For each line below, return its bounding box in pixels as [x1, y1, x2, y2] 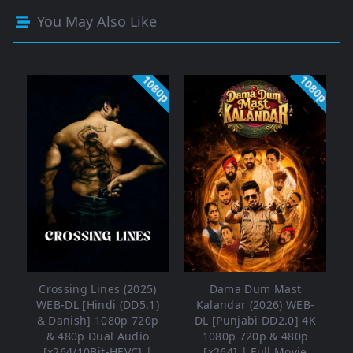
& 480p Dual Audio [46, 329, 150, 344]
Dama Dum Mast [209, 281, 302, 297]
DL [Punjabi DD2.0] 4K [194, 313, 317, 329]
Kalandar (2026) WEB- [195, 297, 315, 313]
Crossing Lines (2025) [39, 281, 157, 297]
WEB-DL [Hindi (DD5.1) [35, 297, 160, 313]
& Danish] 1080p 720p [36, 313, 159, 329]
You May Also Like [33, 12, 157, 32]
